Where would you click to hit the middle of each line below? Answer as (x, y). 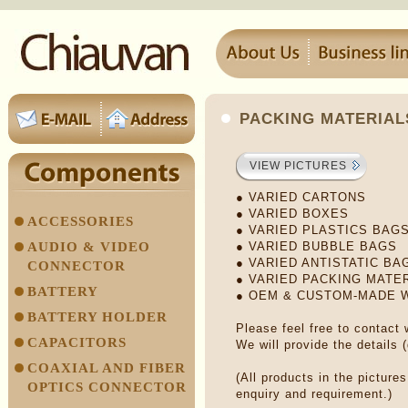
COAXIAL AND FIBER (107, 368)
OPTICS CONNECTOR (107, 387)
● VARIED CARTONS (301, 197)
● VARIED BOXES (292, 214)
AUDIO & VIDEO (89, 247)
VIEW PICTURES (298, 166)
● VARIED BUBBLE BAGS (316, 246)
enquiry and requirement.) (314, 394)
